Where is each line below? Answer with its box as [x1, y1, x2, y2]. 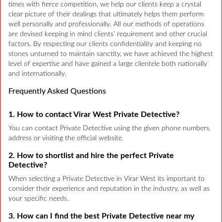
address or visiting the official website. [8, 135, 123, 142]
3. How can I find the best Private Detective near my [8, 212, 194, 221]
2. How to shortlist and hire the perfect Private [8, 152, 174, 160]
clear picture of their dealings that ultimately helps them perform [8, 11, 204, 18]
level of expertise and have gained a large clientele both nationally [8, 60, 207, 68]
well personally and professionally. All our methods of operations [8, 21, 204, 28]
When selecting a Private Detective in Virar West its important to [8, 175, 205, 183]
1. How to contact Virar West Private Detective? [8, 111, 179, 119]
